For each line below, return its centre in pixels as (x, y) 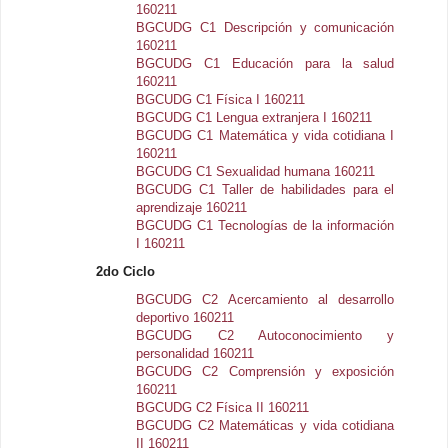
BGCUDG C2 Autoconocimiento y (265, 335)
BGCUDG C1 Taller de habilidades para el (265, 189)
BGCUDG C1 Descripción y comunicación (265, 27)
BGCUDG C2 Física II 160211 (223, 407)
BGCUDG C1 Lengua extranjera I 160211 (254, 117)
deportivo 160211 (185, 317)
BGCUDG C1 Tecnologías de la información (265, 225)
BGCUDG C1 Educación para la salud (265, 63)
